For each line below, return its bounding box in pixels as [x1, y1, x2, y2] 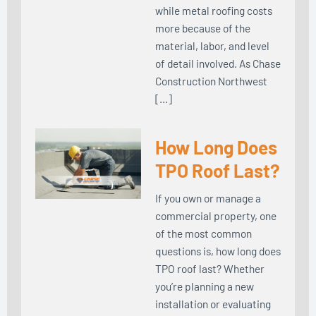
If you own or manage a [155, 190, 261, 205]
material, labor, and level [155, 38, 269, 52]
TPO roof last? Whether [155, 261, 265, 275]
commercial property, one [155, 208, 276, 222]
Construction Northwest [155, 73, 267, 87]
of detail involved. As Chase [155, 56, 281, 70]
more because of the [155, 20, 250, 35]
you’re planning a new [155, 279, 254, 293]
